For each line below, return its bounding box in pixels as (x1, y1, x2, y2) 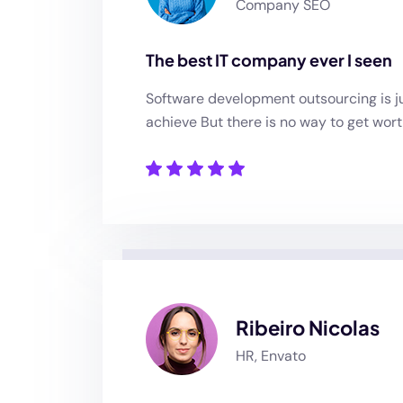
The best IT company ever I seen (146, 49, 392, 70)
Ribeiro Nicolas (236, 315, 380, 340)
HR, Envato (236, 346, 306, 365)
